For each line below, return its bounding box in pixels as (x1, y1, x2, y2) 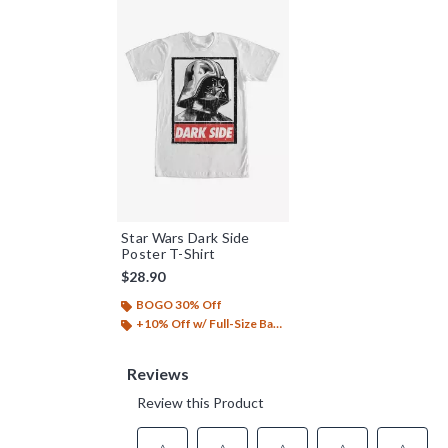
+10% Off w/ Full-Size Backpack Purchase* (136, 316, 273, 332)
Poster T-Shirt (121, 245, 216, 263)
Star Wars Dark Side (121, 229, 250, 247)
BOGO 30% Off (136, 297, 222, 313)
